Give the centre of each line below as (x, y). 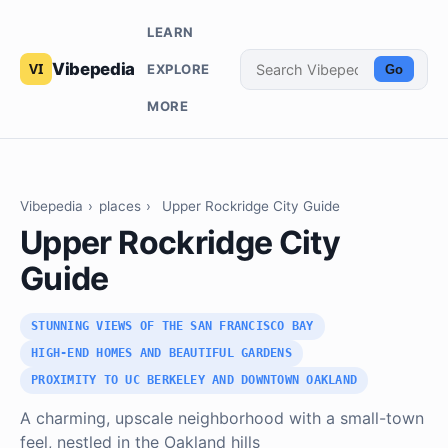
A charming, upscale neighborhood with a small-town (222, 418)
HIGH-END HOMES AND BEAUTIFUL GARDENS (161, 353)
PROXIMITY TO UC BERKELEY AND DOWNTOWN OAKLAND (194, 380)
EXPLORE (178, 68)
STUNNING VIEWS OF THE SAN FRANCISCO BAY (172, 326)
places (119, 206)
